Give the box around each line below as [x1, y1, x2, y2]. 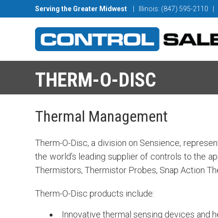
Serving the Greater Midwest [35, 5, 127, 13]
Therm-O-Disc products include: [35, 188, 154, 199]
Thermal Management [35, 107, 168, 126]
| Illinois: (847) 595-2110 [133, 5, 213, 13]
